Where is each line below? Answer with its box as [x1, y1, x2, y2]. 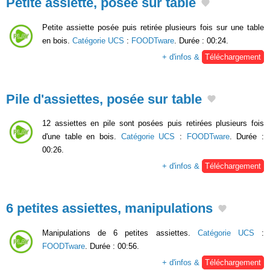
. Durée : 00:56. [85, 241, 139, 251]
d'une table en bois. [42, 132, 121, 142]
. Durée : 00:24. [174, 36, 228, 45]
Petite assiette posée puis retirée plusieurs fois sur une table [42, 22, 264, 32]
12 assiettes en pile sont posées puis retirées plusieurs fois [42, 119, 264, 128]
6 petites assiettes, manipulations [6, 201, 213, 216]
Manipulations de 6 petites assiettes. [42, 228, 198, 237]
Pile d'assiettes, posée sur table [6, 91, 202, 107]
